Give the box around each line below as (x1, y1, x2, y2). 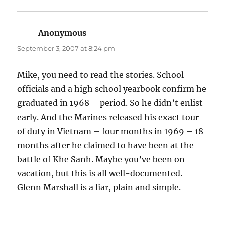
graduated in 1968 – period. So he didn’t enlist (17, 98, 203, 108)
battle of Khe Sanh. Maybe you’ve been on (17, 154, 185, 165)
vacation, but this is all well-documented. (17, 168, 183, 179)
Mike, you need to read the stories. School (17, 70, 184, 80)
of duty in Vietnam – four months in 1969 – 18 (17, 126, 204, 137)
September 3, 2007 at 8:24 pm (17, 44, 116, 53)
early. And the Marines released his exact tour (17, 112, 199, 123)
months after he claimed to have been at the (17, 140, 194, 151)
